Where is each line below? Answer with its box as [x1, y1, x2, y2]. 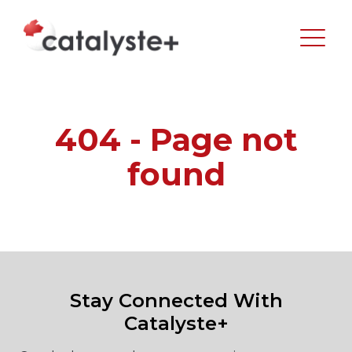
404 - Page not [54, 120, 298, 159]
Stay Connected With [69, 289, 283, 312]
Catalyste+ [123, 312, 229, 335]
